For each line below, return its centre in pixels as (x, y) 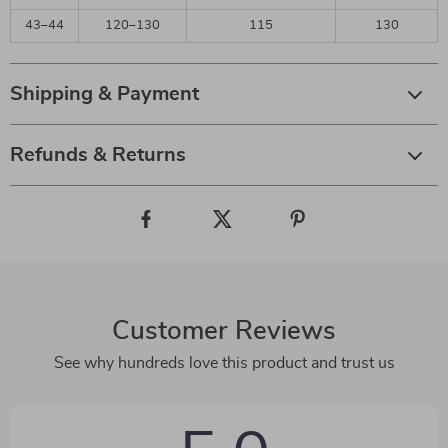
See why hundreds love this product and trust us (224, 363)
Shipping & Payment (104, 94)
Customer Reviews (224, 331)
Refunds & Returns (98, 155)
